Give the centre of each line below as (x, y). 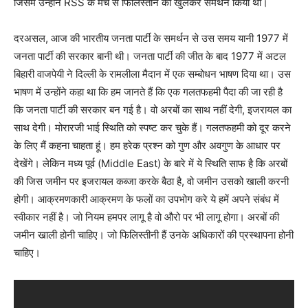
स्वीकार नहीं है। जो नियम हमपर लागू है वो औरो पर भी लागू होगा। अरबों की (146, 217)
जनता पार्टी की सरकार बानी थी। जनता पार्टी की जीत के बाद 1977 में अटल (150, 56)
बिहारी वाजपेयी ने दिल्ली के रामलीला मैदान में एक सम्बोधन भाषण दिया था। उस (152, 74)
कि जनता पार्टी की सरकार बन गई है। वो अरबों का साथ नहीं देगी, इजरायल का (153, 110)
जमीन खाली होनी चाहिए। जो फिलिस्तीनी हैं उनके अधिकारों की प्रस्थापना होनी (154, 235)
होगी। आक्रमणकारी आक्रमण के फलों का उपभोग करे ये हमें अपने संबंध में (146, 199)
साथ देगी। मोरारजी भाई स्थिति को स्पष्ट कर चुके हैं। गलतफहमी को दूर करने (152, 128)
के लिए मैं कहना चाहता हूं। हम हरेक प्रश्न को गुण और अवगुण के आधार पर (147, 146)
